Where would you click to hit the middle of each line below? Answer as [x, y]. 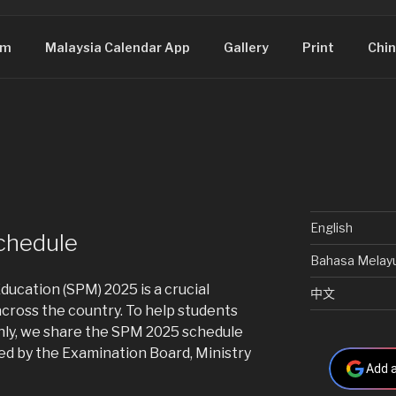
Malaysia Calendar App [117, 47]
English [331, 227]
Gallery [246, 47]
